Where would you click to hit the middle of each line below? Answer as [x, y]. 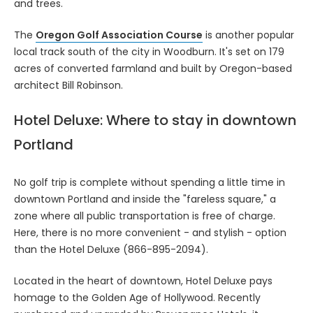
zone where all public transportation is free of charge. [145, 216]
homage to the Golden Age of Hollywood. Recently [137, 297]
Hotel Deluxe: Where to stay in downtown [155, 120]
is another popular [248, 35]
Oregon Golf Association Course [119, 35]
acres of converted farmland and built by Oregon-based [153, 68]
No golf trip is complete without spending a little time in [150, 182]
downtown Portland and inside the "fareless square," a [145, 199]
